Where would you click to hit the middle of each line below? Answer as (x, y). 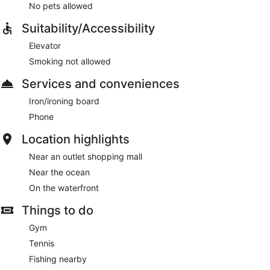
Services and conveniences (101, 84)
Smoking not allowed (70, 61)
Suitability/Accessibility (88, 29)
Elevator (45, 46)
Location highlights (76, 140)
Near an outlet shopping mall (86, 157)
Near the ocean (59, 172)
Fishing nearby (58, 259)
